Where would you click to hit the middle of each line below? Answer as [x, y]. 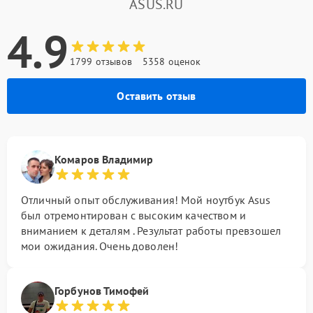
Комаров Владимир [104, 160]
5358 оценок [172, 62]
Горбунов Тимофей [102, 291]
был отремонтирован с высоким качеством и [133, 216]
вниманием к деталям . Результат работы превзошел [151, 231]
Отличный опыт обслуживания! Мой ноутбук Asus [146, 200]
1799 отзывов [101, 62]
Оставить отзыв [156, 96]
